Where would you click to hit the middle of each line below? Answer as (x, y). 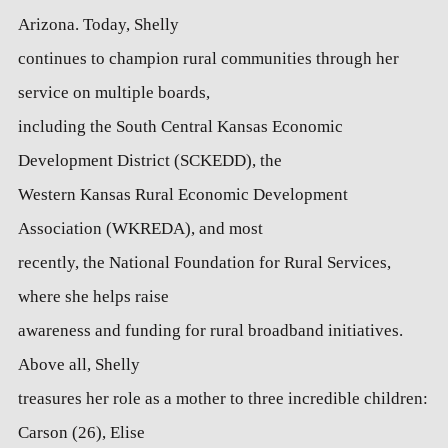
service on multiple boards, (113, 93)
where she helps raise (93, 297)
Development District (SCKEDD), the (149, 161)
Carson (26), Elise (81, 433)
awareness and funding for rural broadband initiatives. (210, 331)
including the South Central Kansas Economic (180, 127)
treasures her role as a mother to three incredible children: (222, 399)
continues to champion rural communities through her (208, 59)
